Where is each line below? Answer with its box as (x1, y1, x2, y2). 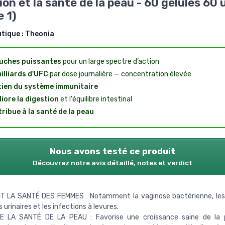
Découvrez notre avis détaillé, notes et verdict (33, 159, 192, 167)
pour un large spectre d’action (61, 57, 159, 66)
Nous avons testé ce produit (50, 146, 175, 157)
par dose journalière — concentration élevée (48, 70, 191, 79)
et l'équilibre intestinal (58, 95, 132, 104)
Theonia (25, 30, 54, 39)
